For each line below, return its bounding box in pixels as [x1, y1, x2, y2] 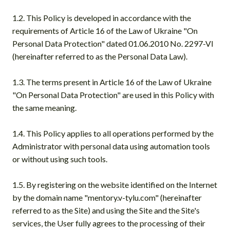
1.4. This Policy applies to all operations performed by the [12, 128, 214, 138]
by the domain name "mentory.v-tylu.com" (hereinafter [12, 192, 202, 202]
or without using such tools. [12, 154, 107, 164]
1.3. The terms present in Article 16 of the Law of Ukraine [12, 76, 212, 87]
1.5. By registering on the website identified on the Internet [12, 179, 217, 189]
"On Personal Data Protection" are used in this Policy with [12, 89, 214, 100]
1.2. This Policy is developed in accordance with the [12, 12, 191, 23]
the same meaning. [12, 102, 76, 112]
